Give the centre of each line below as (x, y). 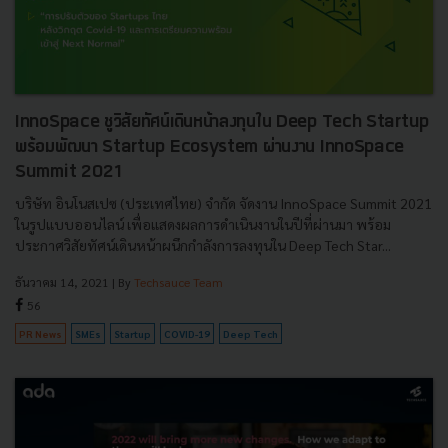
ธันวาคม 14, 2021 (62, 281)
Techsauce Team (178, 281)
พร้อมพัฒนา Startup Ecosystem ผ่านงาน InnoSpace (210, 147)
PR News (40, 333)
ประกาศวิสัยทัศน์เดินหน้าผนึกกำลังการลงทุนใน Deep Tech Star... (203, 244)
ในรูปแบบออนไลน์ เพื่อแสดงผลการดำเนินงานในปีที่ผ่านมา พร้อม (203, 223)
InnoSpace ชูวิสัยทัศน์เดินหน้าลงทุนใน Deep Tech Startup (222, 122)
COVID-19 (187, 333)
